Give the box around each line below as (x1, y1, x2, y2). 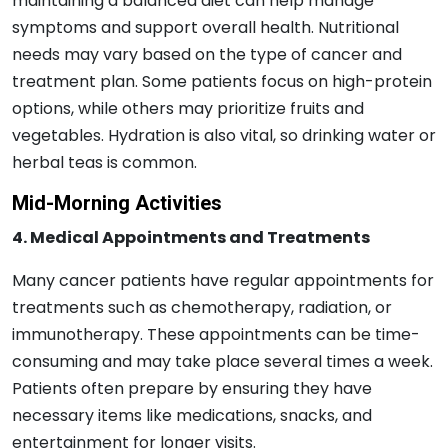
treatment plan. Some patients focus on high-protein (12, 69, 432, 93)
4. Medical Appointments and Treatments (12, 225, 370, 249)
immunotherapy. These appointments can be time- (12, 322, 420, 346)
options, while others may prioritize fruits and (12, 96, 364, 120)
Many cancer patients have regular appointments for (12, 268, 434, 292)
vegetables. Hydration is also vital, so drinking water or (12, 123, 436, 147)
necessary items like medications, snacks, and (12, 403, 372, 427)
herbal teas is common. (12, 150, 197, 174)
